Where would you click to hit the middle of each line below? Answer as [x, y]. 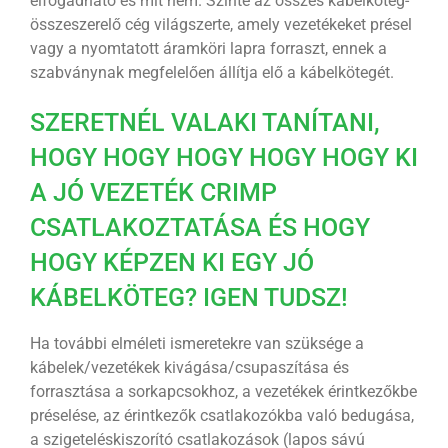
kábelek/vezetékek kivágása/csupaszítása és [189, 368]
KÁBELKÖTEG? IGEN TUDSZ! [188, 298]
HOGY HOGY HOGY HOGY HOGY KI [223, 158]
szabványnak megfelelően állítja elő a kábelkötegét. [211, 73]
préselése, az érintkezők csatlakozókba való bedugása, [221, 416]
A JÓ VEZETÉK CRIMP [153, 193]
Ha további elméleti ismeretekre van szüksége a [196, 344]
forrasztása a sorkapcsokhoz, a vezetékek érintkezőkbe [223, 392]
